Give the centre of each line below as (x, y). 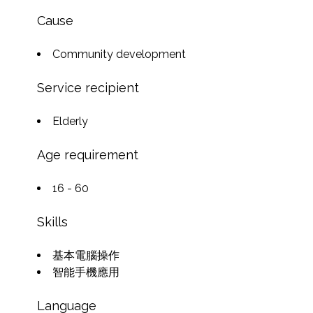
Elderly (70, 122)
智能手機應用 (86, 272)
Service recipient (88, 88)
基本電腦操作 (86, 256)
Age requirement (87, 155)
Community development (119, 54)
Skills (52, 222)
